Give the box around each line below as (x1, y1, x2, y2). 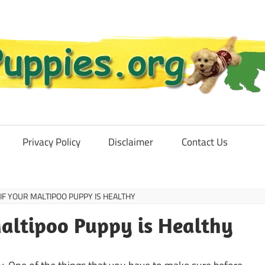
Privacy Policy (22, 134, 80, 150)
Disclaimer (108, 134, 154, 150)
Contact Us (182, 134, 228, 150)
